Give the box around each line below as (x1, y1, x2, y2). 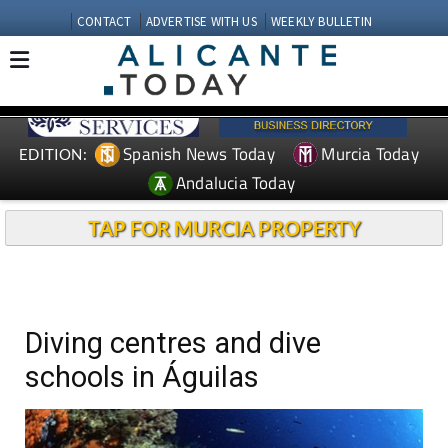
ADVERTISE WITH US (145, 13, 257, 30)
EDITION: (19, 144, 87, 163)
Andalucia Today (176, 169, 296, 196)
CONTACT (77, 13, 132, 30)
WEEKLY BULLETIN (270, 13, 372, 30)
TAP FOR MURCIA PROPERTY (87, 216, 361, 240)
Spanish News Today (123, 140, 275, 167)
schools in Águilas (25, 360, 259, 394)
